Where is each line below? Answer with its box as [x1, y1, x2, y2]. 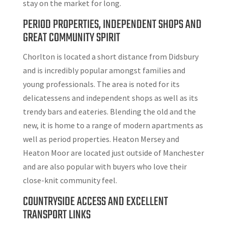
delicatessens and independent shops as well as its [22, 93, 198, 103]
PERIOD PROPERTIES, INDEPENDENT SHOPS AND [22, 15, 202, 35]
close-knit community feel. [22, 175, 117, 186]
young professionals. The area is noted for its [22, 79, 180, 90]
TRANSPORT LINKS [22, 206, 91, 225]
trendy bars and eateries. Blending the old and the [22, 106, 196, 117]
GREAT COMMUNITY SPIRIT [22, 28, 120, 48]
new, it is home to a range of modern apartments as [22, 120, 203, 131]
